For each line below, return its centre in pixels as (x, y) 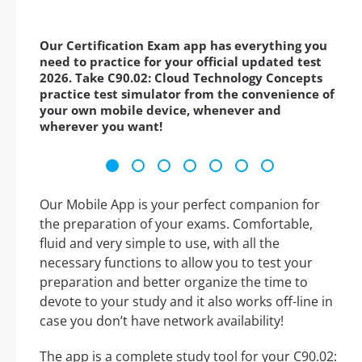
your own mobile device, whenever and (160, 110)
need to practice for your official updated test (181, 62)
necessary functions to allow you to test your (176, 263)
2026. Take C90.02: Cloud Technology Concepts (181, 78)
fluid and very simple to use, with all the (160, 244)
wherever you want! (101, 126)
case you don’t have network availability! (162, 321)
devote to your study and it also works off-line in (186, 302)
